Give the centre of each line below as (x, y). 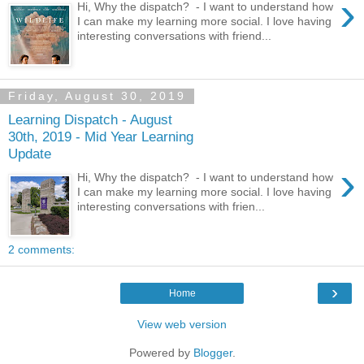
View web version (182, 325)
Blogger (212, 353)
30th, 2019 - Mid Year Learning (101, 136)
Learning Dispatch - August (90, 119)
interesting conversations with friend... (175, 35)
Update (30, 153)
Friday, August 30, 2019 (97, 96)
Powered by (161, 353)
